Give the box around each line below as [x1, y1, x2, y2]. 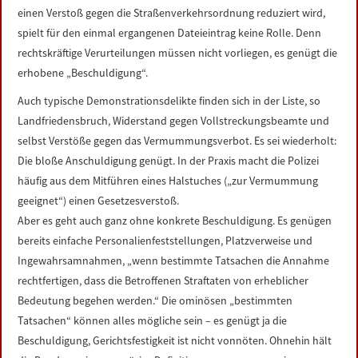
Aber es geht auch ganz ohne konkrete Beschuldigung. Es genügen [18, 213, 332, 228]
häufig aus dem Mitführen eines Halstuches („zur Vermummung [18, 173, 319, 188]
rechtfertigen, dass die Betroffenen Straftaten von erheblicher [18, 273, 309, 288]
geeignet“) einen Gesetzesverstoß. [18, 193, 180, 208]
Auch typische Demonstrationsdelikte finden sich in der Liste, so [18, 93, 321, 108]
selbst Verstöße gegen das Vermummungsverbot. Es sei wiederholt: [18, 133, 337, 148]
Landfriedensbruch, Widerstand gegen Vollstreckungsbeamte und [18, 113, 330, 128]
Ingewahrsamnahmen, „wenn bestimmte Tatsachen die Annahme [18, 253, 330, 268]
